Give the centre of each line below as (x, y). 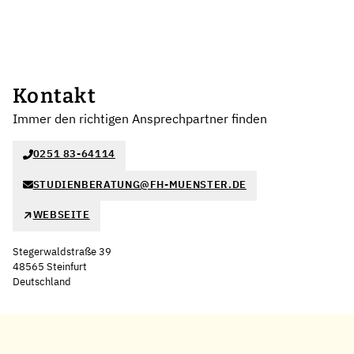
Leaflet (250, 295)
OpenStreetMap (314, 295)
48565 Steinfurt (50, 266)
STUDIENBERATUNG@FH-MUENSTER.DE (139, 184)
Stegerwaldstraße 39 (62, 251)
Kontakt (55, 96)
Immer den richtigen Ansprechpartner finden (140, 118)
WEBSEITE (61, 215)
